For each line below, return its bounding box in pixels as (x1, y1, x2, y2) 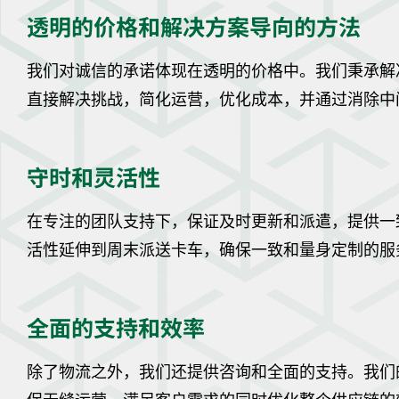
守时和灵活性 (27, 160, 160, 192)
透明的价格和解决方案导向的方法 (27, 10, 361, 42)
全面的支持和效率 (27, 311, 205, 343)
